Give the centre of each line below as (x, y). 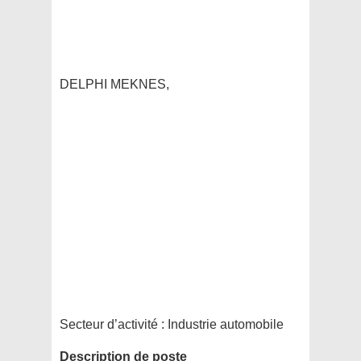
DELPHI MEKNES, (114, 85)
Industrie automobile (224, 325)
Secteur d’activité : (112, 325)
